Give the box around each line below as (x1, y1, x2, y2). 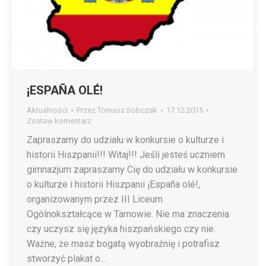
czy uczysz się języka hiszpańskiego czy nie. (27, 223, 216, 235)
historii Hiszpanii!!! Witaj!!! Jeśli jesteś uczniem (27, 148, 225, 160)
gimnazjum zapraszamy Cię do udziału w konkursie (27, 163, 237, 175)
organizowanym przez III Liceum (27, 193, 163, 205)
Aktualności (27, 105, 68, 115)
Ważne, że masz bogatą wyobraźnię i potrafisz (27, 237, 220, 249)
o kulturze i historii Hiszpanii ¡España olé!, (27, 178, 200, 190)
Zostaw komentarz (27, 116, 91, 125)
